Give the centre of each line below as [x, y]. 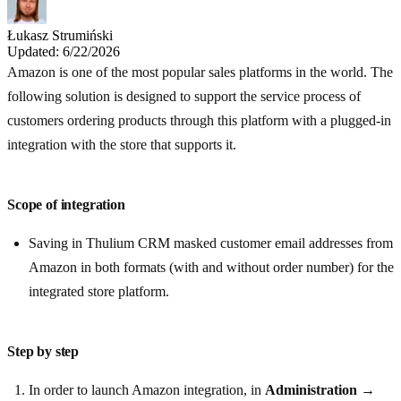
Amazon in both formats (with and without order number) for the [211, 268]
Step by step [43, 352]
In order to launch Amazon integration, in [147, 390]
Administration [311, 390]
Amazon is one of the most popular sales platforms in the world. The [200, 73]
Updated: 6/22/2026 [64, 52]
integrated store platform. [99, 292]
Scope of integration [66, 205]
